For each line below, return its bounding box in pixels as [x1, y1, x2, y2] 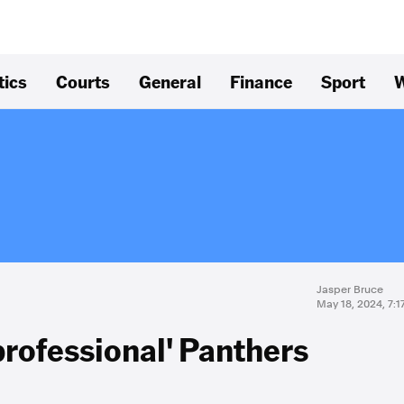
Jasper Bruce [317, 283, 383, 296]
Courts [56, 69, 110, 93]
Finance [230, 69, 292, 93]
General [139, 69, 201, 93]
